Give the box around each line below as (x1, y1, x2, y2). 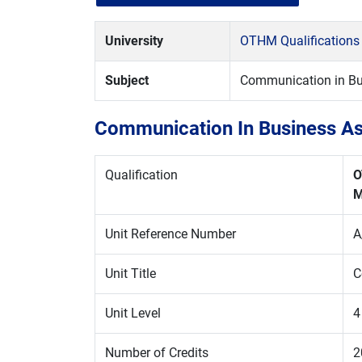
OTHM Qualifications (240, 33, 360, 48)
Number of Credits (105, 345, 208, 360)
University (105, 33, 163, 48)
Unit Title (105, 266, 156, 281)
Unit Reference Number (105, 226, 236, 242)
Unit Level (105, 305, 161, 321)
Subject (105, 73, 149, 88)
